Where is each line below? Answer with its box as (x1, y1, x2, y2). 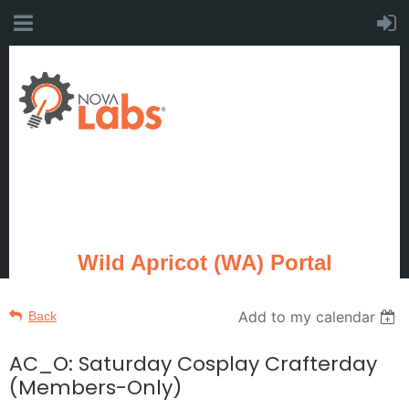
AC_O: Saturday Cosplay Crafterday (9, 350, 377, 378)
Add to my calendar (238, 308, 376, 326)
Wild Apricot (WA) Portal (77, 250, 332, 275)
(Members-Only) (9, 373, 182, 402)
